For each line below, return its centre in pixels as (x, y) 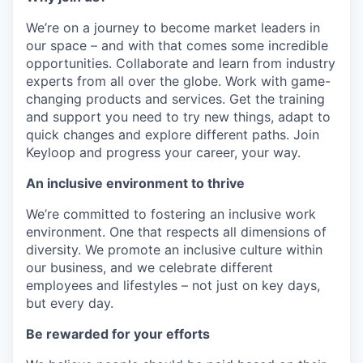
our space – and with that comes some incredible (177, 45)
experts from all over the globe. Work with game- (178, 81)
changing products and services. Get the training (175, 98)
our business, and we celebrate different (149, 267)
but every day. (70, 303)
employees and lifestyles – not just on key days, (173, 285)
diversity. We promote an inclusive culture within (174, 249)
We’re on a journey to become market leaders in (173, 27)
